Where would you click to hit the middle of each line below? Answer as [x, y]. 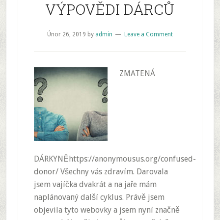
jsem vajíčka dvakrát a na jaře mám [95, 184]
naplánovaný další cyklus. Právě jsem [99, 197]
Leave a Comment [148, 34]
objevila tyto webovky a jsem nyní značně [107, 210]
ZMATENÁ [137, 73]
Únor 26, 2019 [66, 34]
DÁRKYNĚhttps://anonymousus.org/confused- [115, 159]
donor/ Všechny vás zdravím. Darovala [101, 172]
